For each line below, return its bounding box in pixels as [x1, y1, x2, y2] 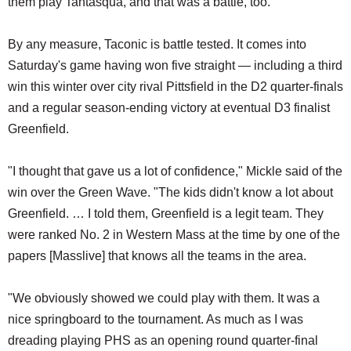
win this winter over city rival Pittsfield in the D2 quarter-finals [8, 79, 343, 93]
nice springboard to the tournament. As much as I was [8, 312, 303, 326]
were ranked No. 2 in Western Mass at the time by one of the [8, 227, 340, 241]
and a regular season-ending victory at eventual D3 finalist [8, 100, 330, 114]
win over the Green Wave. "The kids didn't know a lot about [8, 185, 333, 199]
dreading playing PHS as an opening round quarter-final [8, 333, 318, 347]
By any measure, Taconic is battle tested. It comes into [8, 37, 306, 51]
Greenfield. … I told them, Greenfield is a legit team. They [8, 206, 324, 220]
